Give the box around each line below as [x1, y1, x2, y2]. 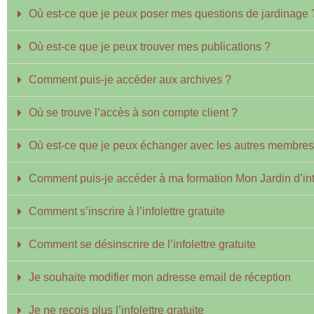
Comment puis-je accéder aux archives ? [29, 74, 231, 86]
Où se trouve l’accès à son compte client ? [29, 107, 238, 118]
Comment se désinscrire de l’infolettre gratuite [29, 238, 256, 250]
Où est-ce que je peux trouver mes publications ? [29, 41, 271, 53]
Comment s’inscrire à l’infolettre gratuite [29, 205, 225, 217]
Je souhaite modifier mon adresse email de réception [29, 271, 291, 283]
